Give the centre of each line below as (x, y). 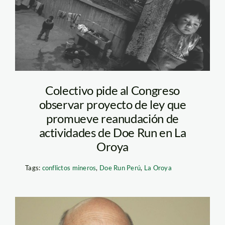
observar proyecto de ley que (113, 104)
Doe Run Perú (120, 168)
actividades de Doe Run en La (113, 133)
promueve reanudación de (113, 119)
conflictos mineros (69, 168)
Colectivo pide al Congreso (113, 90)
